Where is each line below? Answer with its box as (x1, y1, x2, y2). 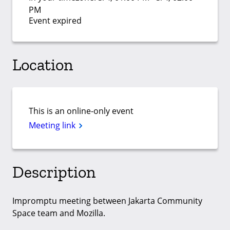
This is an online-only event (29, 105, 133, 117)
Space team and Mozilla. (12, 207, 105, 219)
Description (12, 162, 95, 182)
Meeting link (29, 120, 78, 131)
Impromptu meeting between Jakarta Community (12, 195, 202, 207)
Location (12, 54, 73, 74)
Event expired (29, 15, 82, 26)
